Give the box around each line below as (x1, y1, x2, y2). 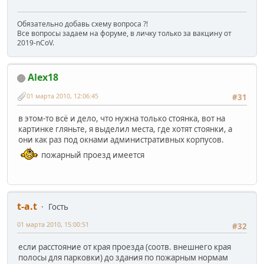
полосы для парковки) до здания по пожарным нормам (18, 252, 228, 263)
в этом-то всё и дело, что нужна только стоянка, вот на (18, 113, 225, 124)
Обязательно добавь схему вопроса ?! (17, 19, 148, 29)
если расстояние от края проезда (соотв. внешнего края (18, 241, 231, 252)
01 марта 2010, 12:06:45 (27, 91, 98, 101)
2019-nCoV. (17, 38, 54, 48)
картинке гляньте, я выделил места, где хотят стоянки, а (18, 124, 232, 135)
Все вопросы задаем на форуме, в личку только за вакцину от (17, 28, 232, 39)
